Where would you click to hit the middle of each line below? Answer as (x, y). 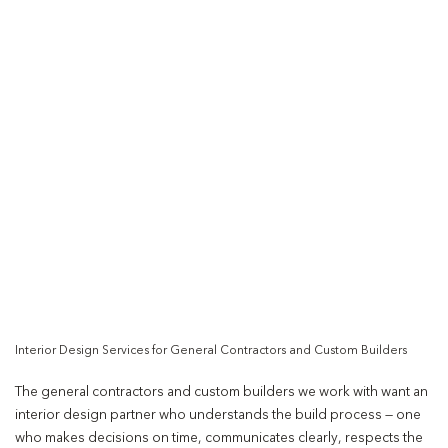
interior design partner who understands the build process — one (218, 416)
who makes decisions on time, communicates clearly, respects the (219, 439)
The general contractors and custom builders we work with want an (221, 393)
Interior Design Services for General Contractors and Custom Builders (211, 351)
